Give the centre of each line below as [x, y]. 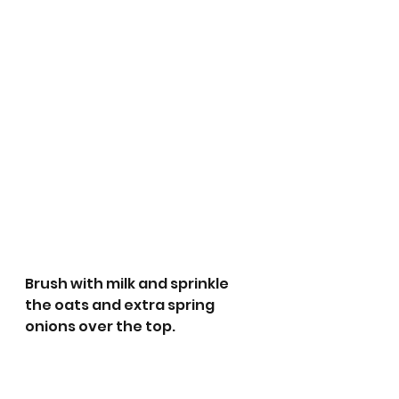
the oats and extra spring [121, 305]
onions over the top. [100, 327]
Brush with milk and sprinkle [128, 284]
